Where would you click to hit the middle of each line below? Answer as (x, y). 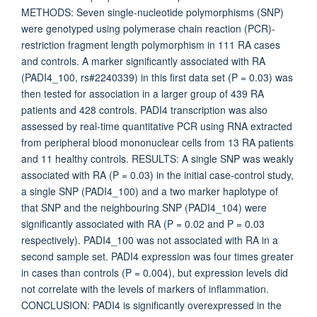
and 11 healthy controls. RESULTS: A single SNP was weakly (157, 158)
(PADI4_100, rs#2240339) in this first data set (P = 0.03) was (157, 77)
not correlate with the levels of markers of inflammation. (145, 289)
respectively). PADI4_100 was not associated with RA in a (150, 240)
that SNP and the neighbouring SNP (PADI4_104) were (144, 207)
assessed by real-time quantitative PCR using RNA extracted (157, 126)
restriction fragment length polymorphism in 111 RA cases (151, 45)
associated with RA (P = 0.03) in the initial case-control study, (157, 175)
